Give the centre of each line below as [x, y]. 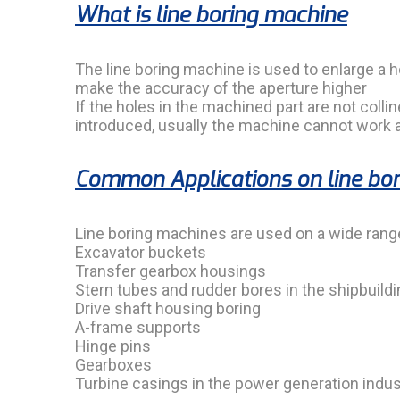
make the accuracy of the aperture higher [221, 88]
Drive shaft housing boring [168, 308]
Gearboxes [113, 365]
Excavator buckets [141, 252]
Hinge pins [113, 346]
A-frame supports [138, 327]
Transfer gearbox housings [171, 271]
